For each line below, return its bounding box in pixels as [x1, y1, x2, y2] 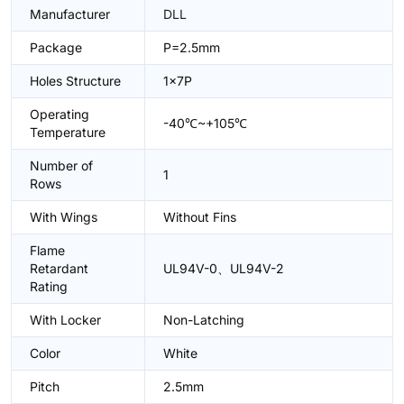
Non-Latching [163, 312, 244, 327]
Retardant [30, 261, 88, 276]
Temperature [30, 124, 106, 140]
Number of [30, 158, 93, 173]
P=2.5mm [163, 40, 220, 55]
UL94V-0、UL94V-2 [163, 261, 284, 276]
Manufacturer [30, 6, 110, 22]
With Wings [30, 209, 97, 225]
